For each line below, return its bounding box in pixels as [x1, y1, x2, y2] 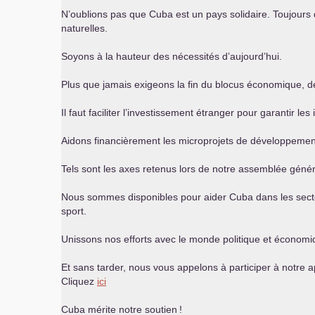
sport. [61, 205, 86, 217]
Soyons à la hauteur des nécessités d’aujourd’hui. [61, 51, 282, 62]
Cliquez [61, 276, 97, 287]
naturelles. [61, 22, 108, 34]
